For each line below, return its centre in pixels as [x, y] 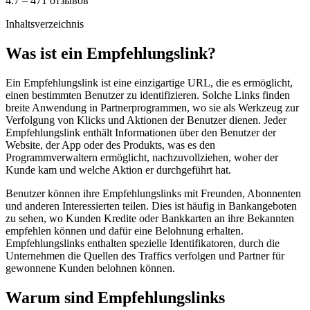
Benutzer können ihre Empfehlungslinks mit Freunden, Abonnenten [153, 193]
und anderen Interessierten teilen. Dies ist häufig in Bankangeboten [151, 206]
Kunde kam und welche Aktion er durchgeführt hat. [118, 170]
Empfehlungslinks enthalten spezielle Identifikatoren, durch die [143, 243]
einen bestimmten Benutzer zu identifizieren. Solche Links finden [148, 95]
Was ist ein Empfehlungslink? [111, 53]
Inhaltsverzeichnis [45, 24]
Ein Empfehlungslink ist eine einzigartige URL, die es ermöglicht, [149, 82]
